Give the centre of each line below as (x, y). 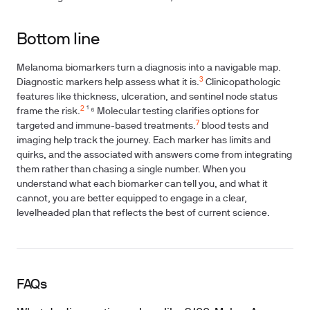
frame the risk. (48, 112)
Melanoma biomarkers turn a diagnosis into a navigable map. (149, 68)
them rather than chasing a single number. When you (131, 170)
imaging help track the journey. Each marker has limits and (144, 141)
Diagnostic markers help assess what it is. (108, 83)
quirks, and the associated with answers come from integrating (154, 155)
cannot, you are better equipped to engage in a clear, (132, 199)
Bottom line (58, 40)
